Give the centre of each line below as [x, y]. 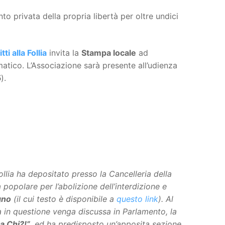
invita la [64, 53]
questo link [137, 199]
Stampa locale [109, 53]
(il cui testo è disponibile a [64, 199]
